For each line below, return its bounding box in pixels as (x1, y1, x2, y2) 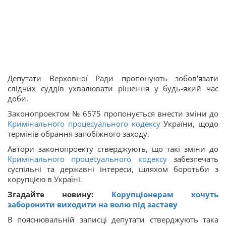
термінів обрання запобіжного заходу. (8, 129, 149, 139)
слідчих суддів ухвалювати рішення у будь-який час (8, 83, 218, 94)
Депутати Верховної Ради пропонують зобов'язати (8, 73, 218, 84)
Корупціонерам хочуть (93, 189, 219, 200)
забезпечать (166, 154, 219, 164)
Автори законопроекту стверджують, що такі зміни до (8, 144, 218, 154)
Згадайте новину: (8, 189, 94, 200)
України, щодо (160, 119, 218, 129)
